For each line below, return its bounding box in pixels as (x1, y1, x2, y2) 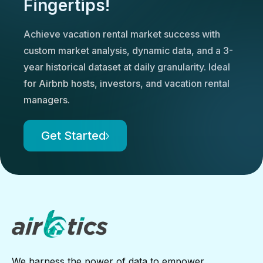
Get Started (41, 128, 106, 143)
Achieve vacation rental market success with (23, 28, 220, 40)
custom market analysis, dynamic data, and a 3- (23, 44, 233, 56)
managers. (23, 93, 70, 106)
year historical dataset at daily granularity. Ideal (23, 60, 230, 73)
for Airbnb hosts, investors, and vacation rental (23, 77, 230, 89)
